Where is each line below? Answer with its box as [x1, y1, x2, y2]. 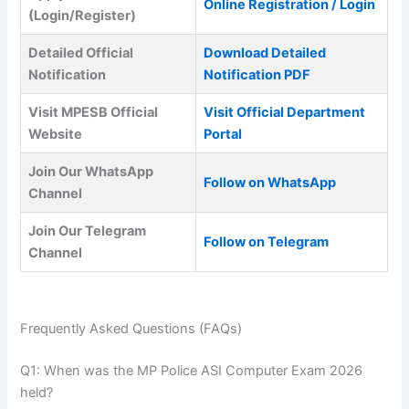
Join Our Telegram [28, 223, 147, 240]
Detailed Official [28, 45, 134, 62]
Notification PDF [204, 67, 311, 84]
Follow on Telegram [204, 234, 330, 251]
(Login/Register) [28, 7, 137, 25]
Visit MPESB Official [28, 104, 159, 121]
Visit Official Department [204, 104, 366, 121]
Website [28, 126, 83, 143]
